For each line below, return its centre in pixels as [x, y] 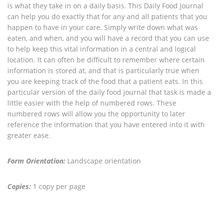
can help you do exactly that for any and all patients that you [107, 16]
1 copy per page [58, 186]
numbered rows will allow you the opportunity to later [96, 114]
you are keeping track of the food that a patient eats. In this [105, 81]
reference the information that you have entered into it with [106, 124]
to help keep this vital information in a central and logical [102, 49]
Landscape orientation [103, 161]
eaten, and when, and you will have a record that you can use [108, 38]
